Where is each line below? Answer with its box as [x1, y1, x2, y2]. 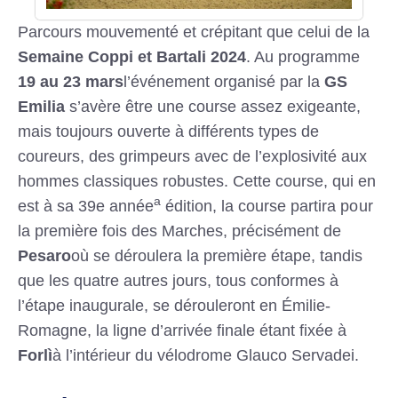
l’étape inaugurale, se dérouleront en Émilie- [18, 297, 331, 315]
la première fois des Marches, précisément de [18, 222, 342, 241]
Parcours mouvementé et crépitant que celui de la [18, 23, 370, 42]
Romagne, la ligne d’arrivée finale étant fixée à [18, 322, 347, 340]
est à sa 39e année [18, 197, 155, 216]
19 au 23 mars [18, 73, 124, 92]
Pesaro [18, 247, 72, 266]
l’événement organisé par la [123, 73, 325, 92]
